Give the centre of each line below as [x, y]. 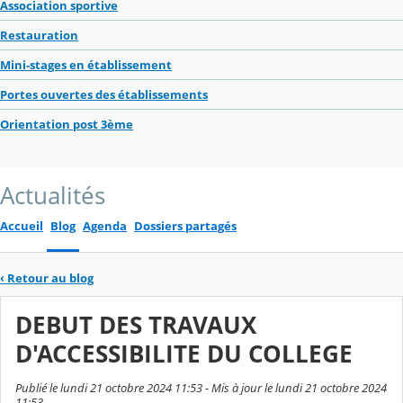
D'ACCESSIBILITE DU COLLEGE [184, 354]
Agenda [105, 226]
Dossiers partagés [185, 226]
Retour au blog [50, 278]
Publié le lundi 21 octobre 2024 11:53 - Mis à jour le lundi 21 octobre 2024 [201, 388]
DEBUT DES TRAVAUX [136, 326]
